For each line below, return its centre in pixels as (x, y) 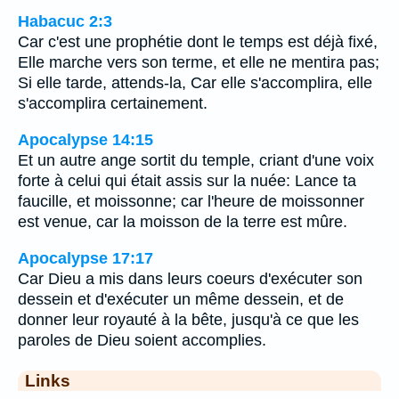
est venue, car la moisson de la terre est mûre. (183, 222)
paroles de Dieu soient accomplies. (142, 340)
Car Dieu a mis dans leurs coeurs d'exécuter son (190, 278)
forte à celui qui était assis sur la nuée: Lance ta (187, 181)
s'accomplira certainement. (113, 104)
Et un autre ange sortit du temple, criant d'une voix (196, 161)
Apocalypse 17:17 (85, 258)
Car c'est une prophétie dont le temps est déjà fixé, (198, 42)
